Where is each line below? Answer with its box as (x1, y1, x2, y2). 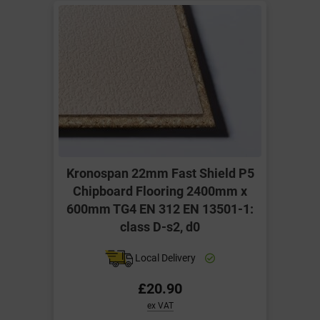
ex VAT (146, 299, 174, 311)
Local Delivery (133, 250, 199, 264)
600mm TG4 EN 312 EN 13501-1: (66, 199, 254, 217)
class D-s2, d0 (120, 217, 200, 235)
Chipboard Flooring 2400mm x (73, 181, 247, 199)
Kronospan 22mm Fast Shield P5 (66, 164, 254, 181)
